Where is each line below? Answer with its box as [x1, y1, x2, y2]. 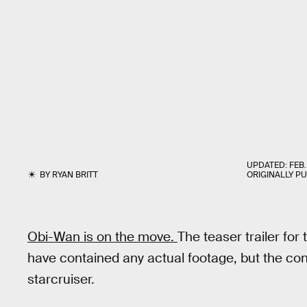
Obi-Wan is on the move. [27, 228, 177, 245]
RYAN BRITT [52, 169, 99, 180]
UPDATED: [247, 160, 289, 171]
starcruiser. [27, 271, 95, 288]
